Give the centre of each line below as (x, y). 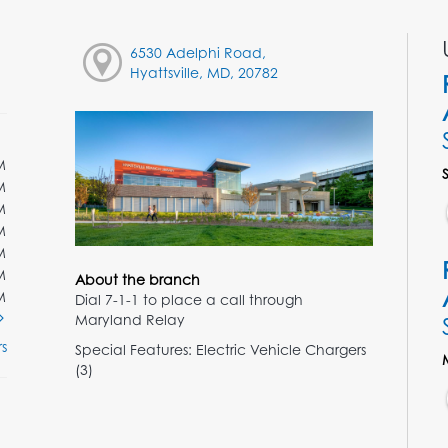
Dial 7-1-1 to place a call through (188, 299)
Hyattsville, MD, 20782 (203, 72)
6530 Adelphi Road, (197, 52)
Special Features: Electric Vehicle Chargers (220, 349)
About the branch (137, 279)
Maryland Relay (129, 319)
